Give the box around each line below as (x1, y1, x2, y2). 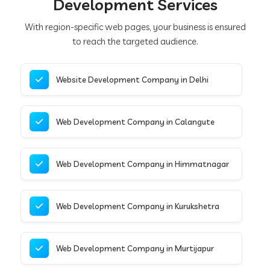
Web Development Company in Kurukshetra (56, 201, 220, 211)
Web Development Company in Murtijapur (56, 243, 215, 253)
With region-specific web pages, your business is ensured (24, 20, 246, 33)
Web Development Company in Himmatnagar (56, 159, 230, 169)
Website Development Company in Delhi (56, 74, 209, 84)
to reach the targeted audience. (72, 35, 198, 47)
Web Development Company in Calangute (56, 116, 215, 127)
